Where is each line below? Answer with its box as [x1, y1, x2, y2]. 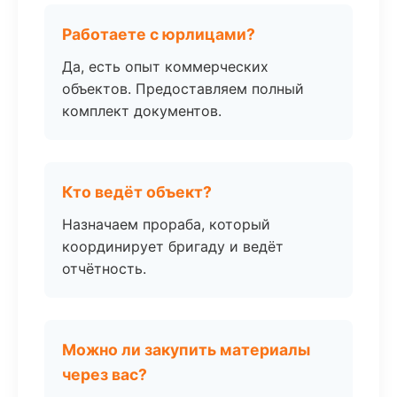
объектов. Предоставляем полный [62, 80, 304, 97]
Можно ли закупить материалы [62, 340, 310, 359]
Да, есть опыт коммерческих [62, 58, 269, 75]
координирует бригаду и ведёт [62, 237, 284, 255]
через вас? [62, 365, 147, 384]
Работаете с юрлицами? [62, 25, 255, 43]
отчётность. [62, 260, 146, 277]
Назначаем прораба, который [62, 215, 270, 233]
